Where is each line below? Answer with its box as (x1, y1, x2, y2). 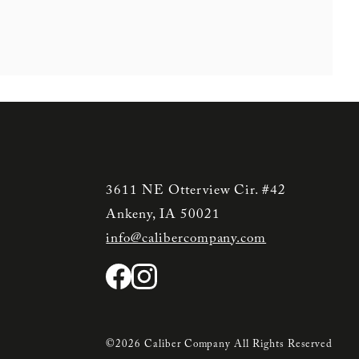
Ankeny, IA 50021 (106, 208, 220, 221)
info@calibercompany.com (106, 232, 267, 245)
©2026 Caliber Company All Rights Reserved (106, 340, 333, 350)
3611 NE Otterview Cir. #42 (106, 184, 287, 197)
